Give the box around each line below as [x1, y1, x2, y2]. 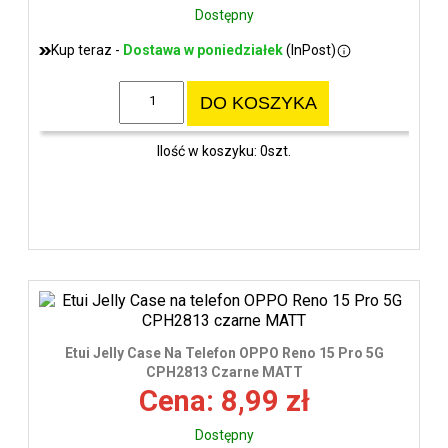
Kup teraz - [51, 42, 123, 59]
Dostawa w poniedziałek [123, 42, 283, 59]
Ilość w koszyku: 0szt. [157, 142, 291, 159]
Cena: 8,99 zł [138, 384, 310, 419]
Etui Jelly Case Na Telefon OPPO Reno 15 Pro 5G [64, 345, 384, 362]
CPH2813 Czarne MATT [145, 364, 303, 381]
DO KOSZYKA [199, 93, 317, 114]
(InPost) [283, 42, 336, 59]
